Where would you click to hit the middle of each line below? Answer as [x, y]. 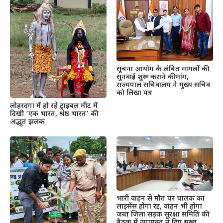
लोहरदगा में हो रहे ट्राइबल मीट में [54, 106]
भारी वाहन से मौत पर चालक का [161, 199]
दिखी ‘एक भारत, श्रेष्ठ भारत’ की [53, 114]
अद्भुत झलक [27, 122]
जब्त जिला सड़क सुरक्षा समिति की [162, 215]
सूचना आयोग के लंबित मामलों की [162, 70]
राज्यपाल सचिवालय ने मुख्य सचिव [163, 86]
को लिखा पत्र [134, 94]
